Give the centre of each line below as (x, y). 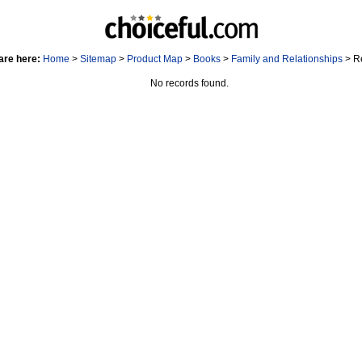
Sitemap (98, 59)
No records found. (189, 83)
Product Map (155, 59)
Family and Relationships (287, 59)
